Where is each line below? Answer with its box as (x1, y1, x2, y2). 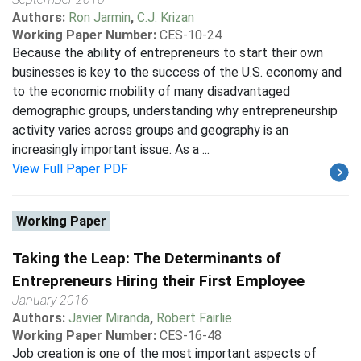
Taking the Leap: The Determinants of (12, 249, 281, 268)
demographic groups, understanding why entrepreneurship (12, 103, 338, 118)
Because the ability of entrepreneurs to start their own (12, 45, 323, 60)
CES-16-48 (160, 328, 222, 343)
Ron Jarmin (68, 10, 131, 25)
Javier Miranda (68, 310, 150, 326)
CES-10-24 (160, 27, 222, 43)
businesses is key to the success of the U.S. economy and (12, 64, 342, 80)
